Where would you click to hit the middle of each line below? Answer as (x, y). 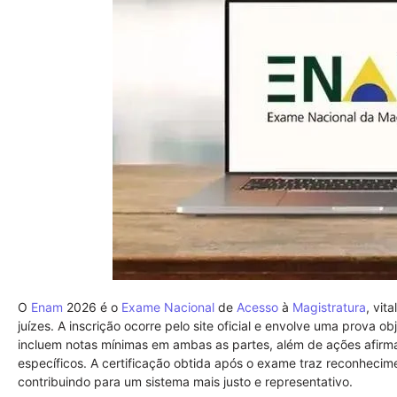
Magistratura (329, 307)
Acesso (257, 307)
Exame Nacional (168, 307)
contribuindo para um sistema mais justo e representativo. (185, 381)
